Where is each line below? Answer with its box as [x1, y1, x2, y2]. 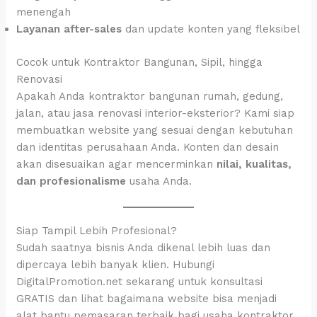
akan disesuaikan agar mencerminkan [16, 157, 217, 171]
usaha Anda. [126, 174, 192, 188]
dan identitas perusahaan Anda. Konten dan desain [16, 140, 279, 154]
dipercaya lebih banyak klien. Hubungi [16, 258, 215, 271]
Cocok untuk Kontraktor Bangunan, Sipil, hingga [16, 55, 263, 69]
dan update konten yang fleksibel [122, 23, 301, 36]
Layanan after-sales [16, 23, 122, 36]
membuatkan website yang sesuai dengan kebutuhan [16, 123, 294, 137]
